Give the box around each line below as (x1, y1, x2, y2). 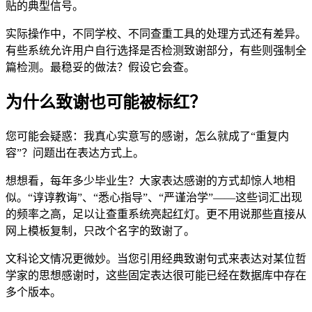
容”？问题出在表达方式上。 (6, 146, 144, 159)
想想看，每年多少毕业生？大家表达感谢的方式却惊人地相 (6, 174, 295, 187)
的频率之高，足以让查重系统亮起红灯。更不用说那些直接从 (6, 208, 306, 220)
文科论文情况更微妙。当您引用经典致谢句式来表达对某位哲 (6, 252, 306, 265)
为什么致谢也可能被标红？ (6, 93, 206, 111)
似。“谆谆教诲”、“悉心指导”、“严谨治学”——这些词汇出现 (6, 191, 302, 203)
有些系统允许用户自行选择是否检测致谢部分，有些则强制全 (6, 44, 306, 56)
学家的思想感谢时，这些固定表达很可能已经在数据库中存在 (6, 269, 306, 281)
